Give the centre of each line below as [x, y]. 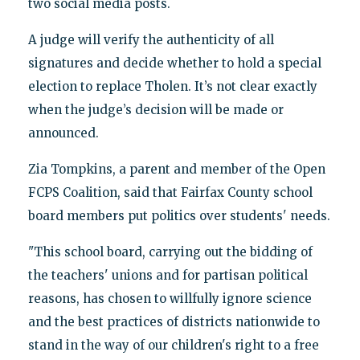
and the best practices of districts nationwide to [174, 321]
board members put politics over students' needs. [179, 215]
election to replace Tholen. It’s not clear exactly [172, 86]
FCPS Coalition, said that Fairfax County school [170, 192]
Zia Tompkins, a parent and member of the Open [176, 169]
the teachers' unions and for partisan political [168, 275]
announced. [63, 133]
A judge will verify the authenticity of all [151, 39]
